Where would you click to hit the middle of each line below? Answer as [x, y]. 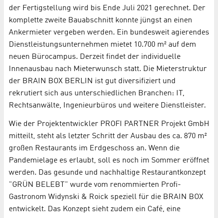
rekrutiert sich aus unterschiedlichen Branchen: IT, [97, 94]
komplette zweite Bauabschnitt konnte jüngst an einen [100, 21]
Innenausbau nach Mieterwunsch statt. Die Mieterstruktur [108, 69]
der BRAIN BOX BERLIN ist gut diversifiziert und [92, 82]
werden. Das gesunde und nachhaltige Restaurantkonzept [107, 173]
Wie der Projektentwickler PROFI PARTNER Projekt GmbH [109, 124]
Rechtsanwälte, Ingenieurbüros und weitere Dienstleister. [107, 106]
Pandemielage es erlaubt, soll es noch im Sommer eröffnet [109, 161]
